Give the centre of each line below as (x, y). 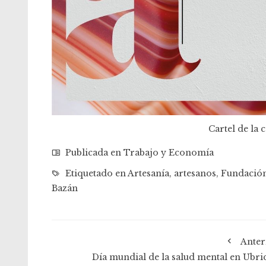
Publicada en (93, 153)
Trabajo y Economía (169, 153)
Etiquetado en (95, 174)
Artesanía (148, 174)
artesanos (195, 174)
